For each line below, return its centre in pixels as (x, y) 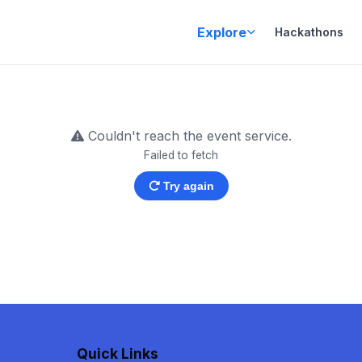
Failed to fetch (181, 155)
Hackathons (309, 32)
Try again (187, 186)
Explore (222, 32)
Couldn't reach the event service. (187, 136)
